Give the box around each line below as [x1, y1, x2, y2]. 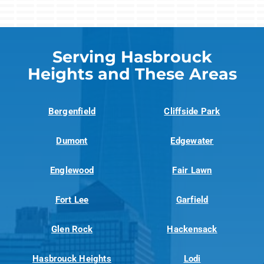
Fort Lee [55, 194, 89, 205]
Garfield [176, 194, 209, 205]
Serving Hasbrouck [52, 47, 212, 67]
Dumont [56, 135, 88, 146]
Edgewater [170, 135, 214, 146]
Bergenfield [48, 105, 96, 117]
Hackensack [167, 223, 217, 235]
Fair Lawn [172, 164, 212, 176]
